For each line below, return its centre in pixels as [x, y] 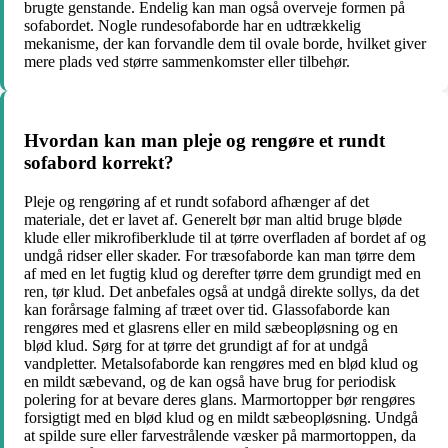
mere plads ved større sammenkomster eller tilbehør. [187, 62]
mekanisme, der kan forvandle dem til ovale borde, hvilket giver [225, 44]
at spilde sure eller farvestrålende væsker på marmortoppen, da [220, 435]
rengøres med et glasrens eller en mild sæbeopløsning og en [211, 327]
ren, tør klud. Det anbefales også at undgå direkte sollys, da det [221, 291]
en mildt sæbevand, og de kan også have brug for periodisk [210, 381]
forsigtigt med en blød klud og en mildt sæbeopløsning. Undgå [221, 417]
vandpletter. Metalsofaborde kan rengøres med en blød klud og [221, 363]
